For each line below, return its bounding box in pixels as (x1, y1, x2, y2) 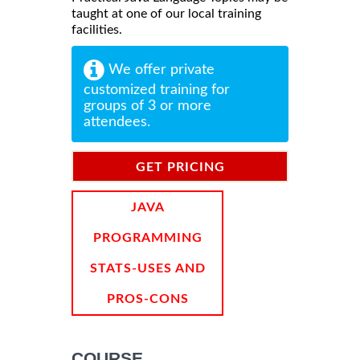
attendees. (84, 114, 150, 129)
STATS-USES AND (89, 261, 206, 275)
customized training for (84, 82, 230, 97)
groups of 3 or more (84, 98, 211, 113)
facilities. (72, 22, 122, 36)
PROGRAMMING (92, 231, 202, 244)
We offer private (104, 62, 215, 77)
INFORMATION (129, 190, 231, 204)
